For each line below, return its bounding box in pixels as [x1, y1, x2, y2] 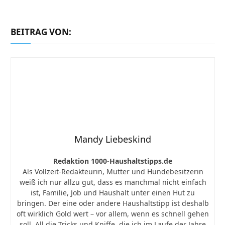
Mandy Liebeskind [74, 133, 151, 145]
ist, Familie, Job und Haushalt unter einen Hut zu [31, 187, 195, 197]
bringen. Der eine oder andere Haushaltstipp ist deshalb [17, 198, 209, 208]
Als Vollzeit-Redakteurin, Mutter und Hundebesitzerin [22, 166, 203, 176]
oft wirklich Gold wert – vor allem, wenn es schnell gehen [17, 208, 209, 218]
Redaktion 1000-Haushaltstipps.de [53, 156, 172, 166]
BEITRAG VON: [11, 26, 71, 38]
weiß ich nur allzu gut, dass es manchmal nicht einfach [19, 177, 206, 187]
